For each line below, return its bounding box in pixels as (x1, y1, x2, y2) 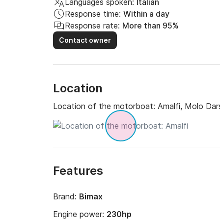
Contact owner (59, 36, 111, 44)
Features (53, 164, 103, 178)
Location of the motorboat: (53, 101, 158, 111)
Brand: (53, 192, 79, 201)
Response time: (65, 9, 121, 19)
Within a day (123, 9, 169, 19)
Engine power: (53, 209, 107, 219)
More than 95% (122, 21, 179, 30)
